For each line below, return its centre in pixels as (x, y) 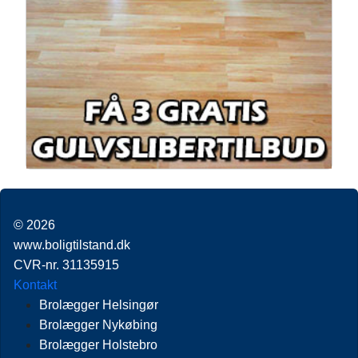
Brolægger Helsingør (99, 304)
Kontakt (35, 284)
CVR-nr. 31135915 (66, 265)
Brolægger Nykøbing (98, 324)
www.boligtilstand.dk (72, 245)
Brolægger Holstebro (98, 344)
